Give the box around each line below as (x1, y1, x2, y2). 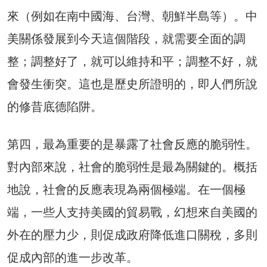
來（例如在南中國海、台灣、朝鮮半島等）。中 (7, 8, 257, 23)
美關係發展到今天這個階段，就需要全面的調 (7, 31, 246, 46)
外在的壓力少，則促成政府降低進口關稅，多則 (7, 227, 257, 242)
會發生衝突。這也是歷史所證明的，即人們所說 (7, 76, 257, 91)
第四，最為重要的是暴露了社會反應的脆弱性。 (7, 136, 257, 151)
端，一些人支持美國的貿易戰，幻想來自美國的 (7, 204, 257, 219)
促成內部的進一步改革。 (7, 250, 138, 265)
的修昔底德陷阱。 (7, 99, 103, 114)
